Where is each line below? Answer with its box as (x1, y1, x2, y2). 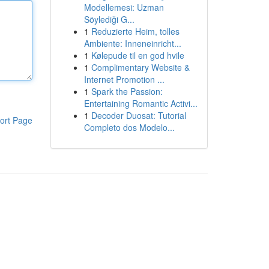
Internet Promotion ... (83, 73, 165, 85)
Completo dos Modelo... (83, 121, 175, 133)
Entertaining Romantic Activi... (83, 97, 198, 109)
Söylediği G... (83, 13, 134, 25)
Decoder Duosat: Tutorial (91, 109, 186, 121)
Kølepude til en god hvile (91, 49, 184, 61)
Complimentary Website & (91, 61, 190, 73)
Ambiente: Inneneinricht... (83, 37, 181, 49)
